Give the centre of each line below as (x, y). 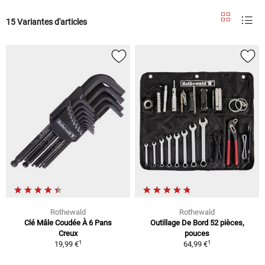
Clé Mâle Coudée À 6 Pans (68, 223)
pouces (197, 234)
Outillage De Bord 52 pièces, (197, 223)
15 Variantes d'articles (46, 22)
